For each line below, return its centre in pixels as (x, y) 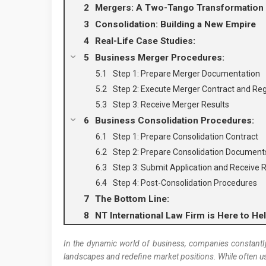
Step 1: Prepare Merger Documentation (186, 74)
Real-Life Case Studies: (145, 41)
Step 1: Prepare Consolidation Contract (186, 137)
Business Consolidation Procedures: (175, 121)
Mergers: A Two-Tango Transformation (179, 8)
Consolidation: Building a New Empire (175, 24)
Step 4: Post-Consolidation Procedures (185, 183)
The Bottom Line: (132, 199)
